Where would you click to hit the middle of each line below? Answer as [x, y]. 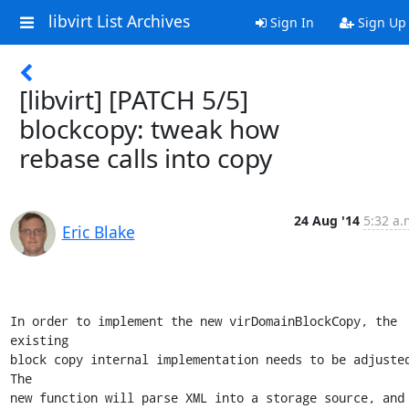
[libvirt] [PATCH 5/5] [134, 100]
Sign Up [380, 22]
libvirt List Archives [119, 21]
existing [39, 340]
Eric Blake [98, 232]
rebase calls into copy [146, 158]
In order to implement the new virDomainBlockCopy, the [203, 321]
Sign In [290, 22]
